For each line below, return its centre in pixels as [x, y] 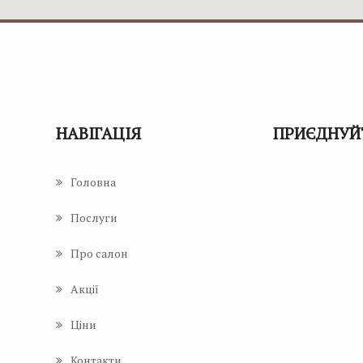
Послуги [94, 218]
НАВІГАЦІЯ [98, 133]
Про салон [99, 253]
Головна [93, 182]
